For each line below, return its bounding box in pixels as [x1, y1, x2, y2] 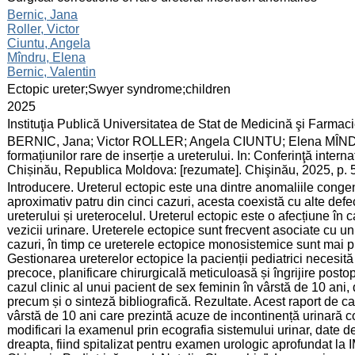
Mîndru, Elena [7, 50, 86, 64]
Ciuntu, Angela [7, 36, 90, 50]
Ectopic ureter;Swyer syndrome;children [7, 82, 231, 96]
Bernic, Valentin [7, 64, 96, 78]
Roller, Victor [7, 21, 79, 36]
